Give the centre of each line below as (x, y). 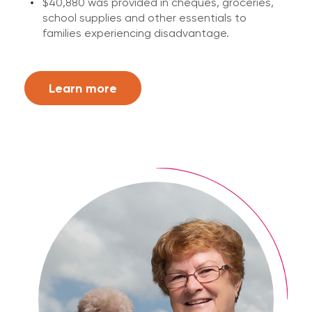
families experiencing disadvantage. (136, 33)
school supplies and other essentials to (145, 18)
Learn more (83, 88)
